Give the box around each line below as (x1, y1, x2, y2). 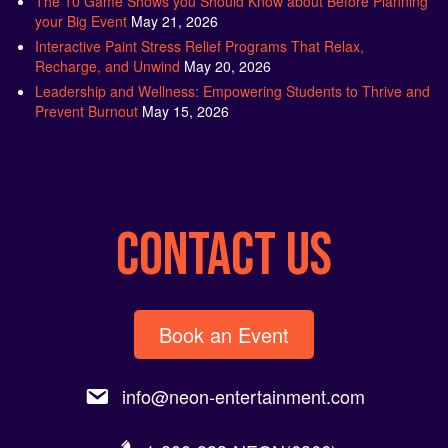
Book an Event (159, 318, 289, 348)
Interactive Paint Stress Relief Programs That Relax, (35, 34, 364, 55)
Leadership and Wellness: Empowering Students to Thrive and (35, 79, 430, 100)
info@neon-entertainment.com (121, 381, 365, 408)
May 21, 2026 (131, 9, 218, 30)
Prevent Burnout (35, 99, 138, 120)
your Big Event (35, 9, 127, 30)
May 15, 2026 (142, 99, 229, 120)
